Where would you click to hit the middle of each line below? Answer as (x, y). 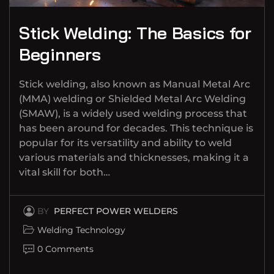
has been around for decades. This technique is (136, 128)
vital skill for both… (65, 172)
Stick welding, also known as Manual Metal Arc (135, 84)
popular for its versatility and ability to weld (125, 143)
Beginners (60, 54)
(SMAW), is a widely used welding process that (133, 114)
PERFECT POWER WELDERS (116, 211)
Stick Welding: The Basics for (135, 33)
